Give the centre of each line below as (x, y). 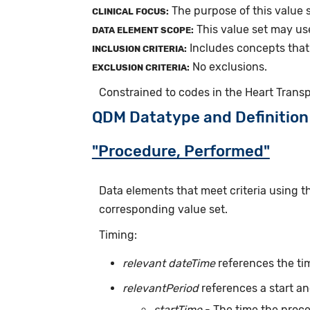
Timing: (118, 235)
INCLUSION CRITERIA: (139, 48)
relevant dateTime (169, 264)
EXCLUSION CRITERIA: (140, 67)
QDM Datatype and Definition (200, 117)
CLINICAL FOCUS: (130, 11)
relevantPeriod (161, 288)
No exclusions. (228, 66)
